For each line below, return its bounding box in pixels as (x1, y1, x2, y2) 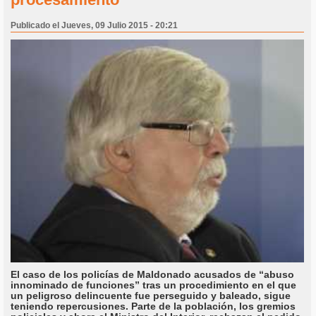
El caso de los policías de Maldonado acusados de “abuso (11, 269, 294, 281)
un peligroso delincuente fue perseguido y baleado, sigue (11, 290, 291, 302)
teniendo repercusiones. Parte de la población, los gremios (11, 300, 296, 312)
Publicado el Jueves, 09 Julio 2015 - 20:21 (11, 20, 178, 31)
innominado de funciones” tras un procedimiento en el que (11, 279, 296, 291)
